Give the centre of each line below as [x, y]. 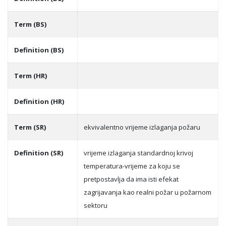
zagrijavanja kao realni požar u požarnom [148, 192]
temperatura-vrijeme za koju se [132, 166]
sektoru [96, 205]
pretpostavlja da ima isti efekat [131, 179]
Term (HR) [31, 76]
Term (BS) [30, 24]
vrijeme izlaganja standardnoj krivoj [138, 153]
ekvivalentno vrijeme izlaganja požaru [142, 127]
